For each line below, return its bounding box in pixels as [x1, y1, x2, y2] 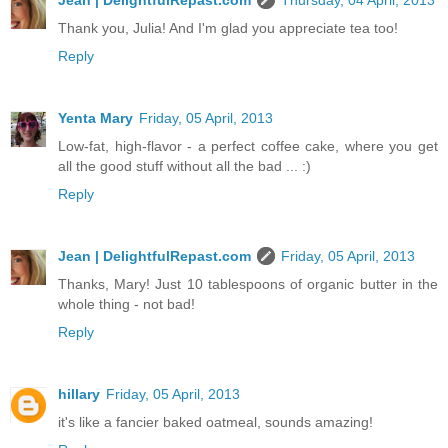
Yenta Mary [58, 110, 133, 127]
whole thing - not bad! [58, 296, 195, 313]
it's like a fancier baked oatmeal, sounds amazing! [58, 414, 373, 431]
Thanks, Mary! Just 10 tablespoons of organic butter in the [58, 276, 438, 293]
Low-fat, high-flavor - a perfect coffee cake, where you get [58, 138, 438, 155]
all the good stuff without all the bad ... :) [58, 158, 311, 175]
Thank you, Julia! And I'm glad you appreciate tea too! [58, 20, 398, 37]
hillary [58, 386, 100, 403]
